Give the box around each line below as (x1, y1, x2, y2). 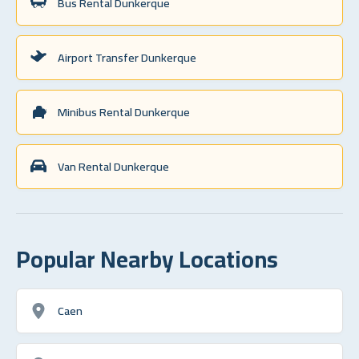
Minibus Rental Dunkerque (58, 100, 190, 123)
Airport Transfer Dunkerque (58, 46, 196, 68)
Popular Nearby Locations (16, 236, 278, 280)
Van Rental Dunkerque (58, 155, 169, 177)
